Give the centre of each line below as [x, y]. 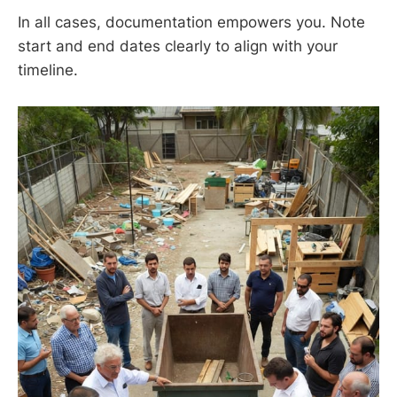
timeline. [48, 70]
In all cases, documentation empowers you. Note [191, 22]
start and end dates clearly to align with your [178, 46]
